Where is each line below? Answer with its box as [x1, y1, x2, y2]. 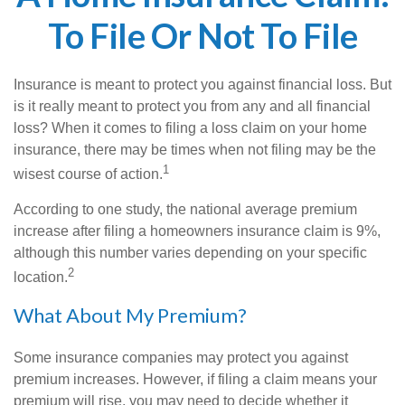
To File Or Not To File [47, 14, 358, 56]
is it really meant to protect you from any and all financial [14, 99, 371, 114]
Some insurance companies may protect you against [14, 349, 348, 365]
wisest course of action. [14, 166, 163, 183]
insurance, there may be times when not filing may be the [14, 142, 376, 157]
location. [14, 269, 68, 286]
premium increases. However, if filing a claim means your [14, 371, 377, 387]
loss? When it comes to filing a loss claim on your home [14, 120, 367, 136]
